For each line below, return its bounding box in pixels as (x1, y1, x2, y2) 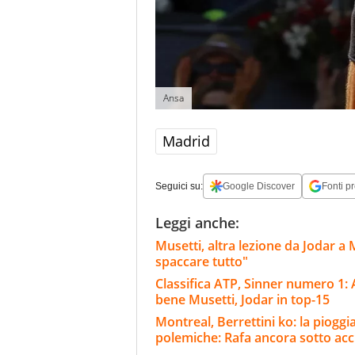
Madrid (162, 131, 210, 151)
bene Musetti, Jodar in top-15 (155, 290, 330, 308)
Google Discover (223, 180, 295, 192)
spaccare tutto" (155, 252, 248, 270)
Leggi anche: (155, 212, 239, 232)
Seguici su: (155, 180, 203, 192)
